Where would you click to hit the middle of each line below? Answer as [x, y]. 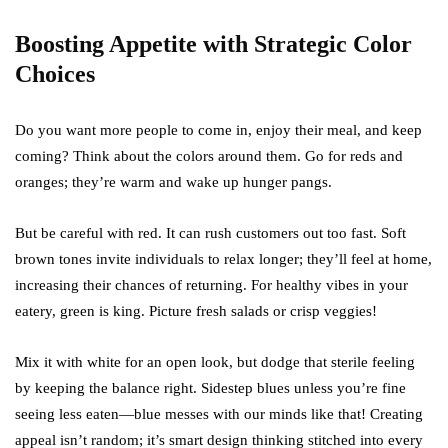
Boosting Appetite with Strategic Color [213, 44]
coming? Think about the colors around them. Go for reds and [209, 156]
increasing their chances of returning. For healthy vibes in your [211, 285]
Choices [55, 74]
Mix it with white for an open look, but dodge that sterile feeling [215, 362]
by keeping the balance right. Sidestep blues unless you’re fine [210, 388]
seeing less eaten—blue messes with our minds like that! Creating [219, 414]
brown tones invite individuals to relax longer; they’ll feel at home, [223, 259]
